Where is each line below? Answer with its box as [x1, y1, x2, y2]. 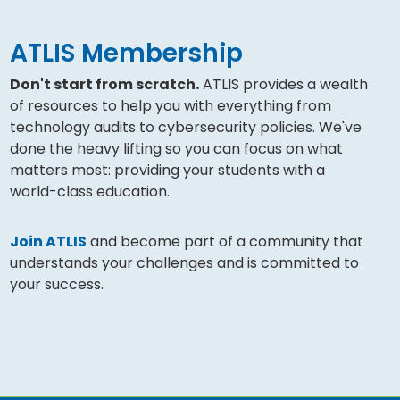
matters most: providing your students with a [9, 160, 325, 181]
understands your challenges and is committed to [9, 253, 359, 274]
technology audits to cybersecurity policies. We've [9, 117, 362, 138]
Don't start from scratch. [9, 74, 199, 96]
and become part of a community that [86, 231, 363, 253]
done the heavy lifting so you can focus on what [9, 138, 343, 160]
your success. [9, 274, 104, 296]
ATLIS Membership [9, 36, 243, 71]
